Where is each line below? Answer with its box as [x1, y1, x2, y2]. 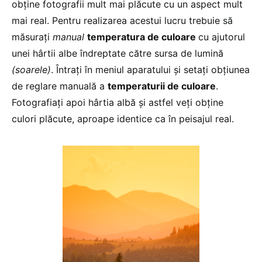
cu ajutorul [198, 30, 245, 43]
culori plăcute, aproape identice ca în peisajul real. [12, 112, 234, 125]
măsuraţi [12, 30, 53, 43]
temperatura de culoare [87, 30, 198, 43]
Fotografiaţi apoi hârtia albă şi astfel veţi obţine [12, 96, 223, 108]
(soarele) [12, 63, 51, 75]
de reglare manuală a [12, 80, 108, 92]
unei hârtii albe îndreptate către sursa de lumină [12, 47, 223, 59]
